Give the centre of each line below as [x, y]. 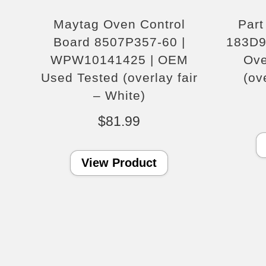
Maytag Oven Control [119, 24]
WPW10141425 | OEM [119, 60]
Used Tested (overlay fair [119, 78]
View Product [119, 163]
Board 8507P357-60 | [119, 42]
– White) [119, 96]
